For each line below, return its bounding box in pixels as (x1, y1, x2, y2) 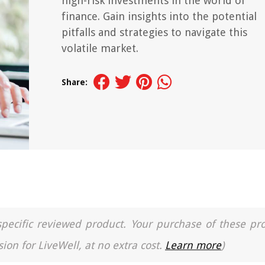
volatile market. (62, 42, 138, 54)
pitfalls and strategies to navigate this (62, 26, 247, 38)
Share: (62, 77, 88, 87)
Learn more (165, 239, 221, 251)
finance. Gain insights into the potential (62, 10, 257, 22)
